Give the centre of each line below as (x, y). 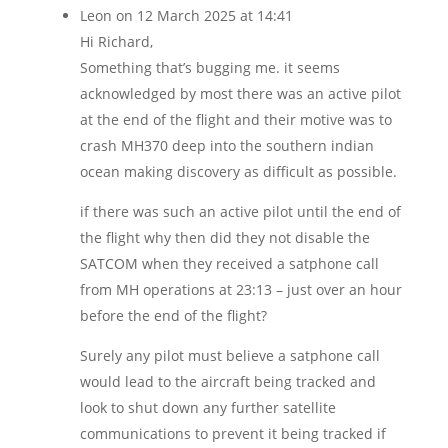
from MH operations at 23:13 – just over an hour (240, 289)
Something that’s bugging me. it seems (209, 67)
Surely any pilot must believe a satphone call (229, 355)
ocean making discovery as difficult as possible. (238, 171)
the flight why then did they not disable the (224, 237)
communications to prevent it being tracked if (232, 433)
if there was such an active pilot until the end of (240, 211)
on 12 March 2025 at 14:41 (204, 15)
